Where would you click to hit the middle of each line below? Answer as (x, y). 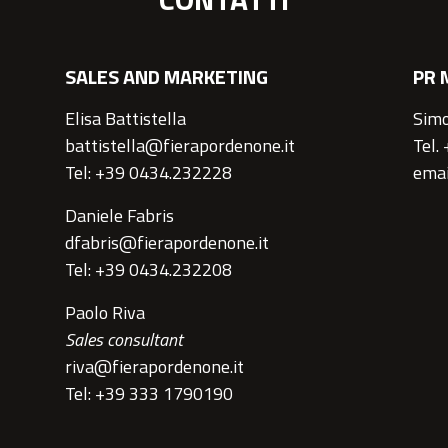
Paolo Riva (105, 313)
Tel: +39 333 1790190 (149, 394)
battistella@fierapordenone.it (180, 146)
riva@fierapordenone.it (154, 367)
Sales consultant (124, 340)
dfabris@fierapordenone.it (167, 243)
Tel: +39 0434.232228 (148, 173)
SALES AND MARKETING (166, 77)
